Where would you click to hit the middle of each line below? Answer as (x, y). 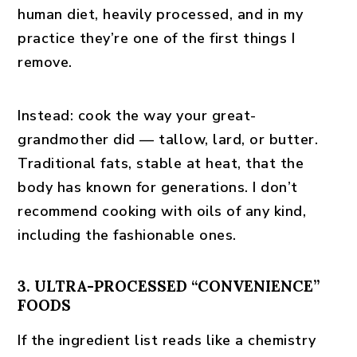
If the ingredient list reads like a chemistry (167, 340)
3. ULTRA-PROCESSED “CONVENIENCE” (169, 286)
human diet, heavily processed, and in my (161, 14)
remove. (45, 62)
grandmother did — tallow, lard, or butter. (168, 139)
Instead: (46, 116)
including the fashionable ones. (127, 235)
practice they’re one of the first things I (157, 38)
